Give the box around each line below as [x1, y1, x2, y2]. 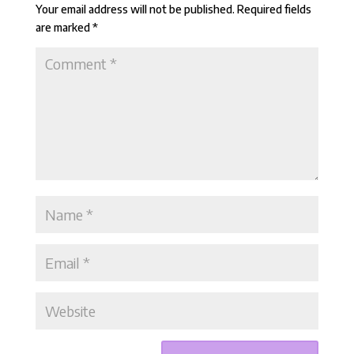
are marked [35, 21, 92, 35]
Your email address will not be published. [35, 2, 235, 17]
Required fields [236, 2, 311, 17]
